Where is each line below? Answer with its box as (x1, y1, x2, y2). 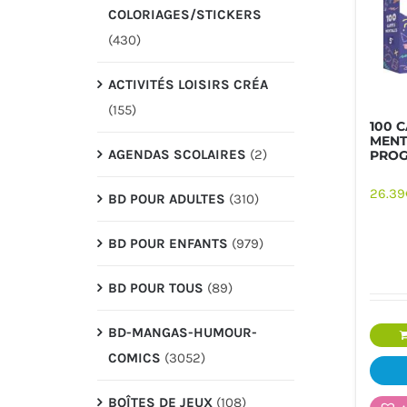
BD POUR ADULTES (107, 190, 225, 207)
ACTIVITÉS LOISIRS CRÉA (107, 75, 268, 93)
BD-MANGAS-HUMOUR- (107, 323, 257, 341)
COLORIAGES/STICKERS (107, 5, 262, 23)
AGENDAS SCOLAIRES (107, 145, 246, 163)
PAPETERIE (185, 204, 241, 219)
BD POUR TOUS (107, 279, 203, 296)
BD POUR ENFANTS (107, 234, 228, 252)
